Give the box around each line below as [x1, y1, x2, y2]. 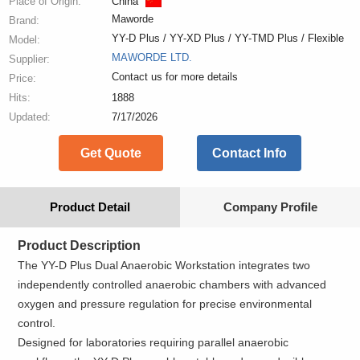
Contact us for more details [111, 71, 238, 83]
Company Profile [223, 200, 317, 214]
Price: [9, 72, 37, 84]
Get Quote [80, 146, 141, 160]
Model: [9, 34, 41, 46]
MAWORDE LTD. [111, 51, 192, 63]
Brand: [9, 14, 40, 27]
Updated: [9, 111, 51, 123]
